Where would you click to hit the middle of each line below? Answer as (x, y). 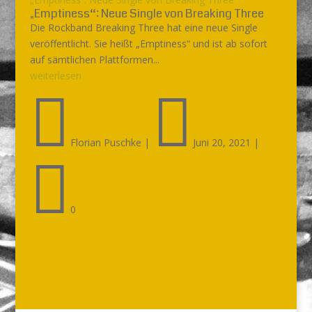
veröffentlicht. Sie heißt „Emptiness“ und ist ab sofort (148, 44)
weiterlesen (55, 76)
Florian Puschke (106, 142)
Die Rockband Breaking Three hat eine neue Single (143, 28)
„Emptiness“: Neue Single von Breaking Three (147, 14)
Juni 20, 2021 (221, 142)
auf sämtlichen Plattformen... (94, 60)
